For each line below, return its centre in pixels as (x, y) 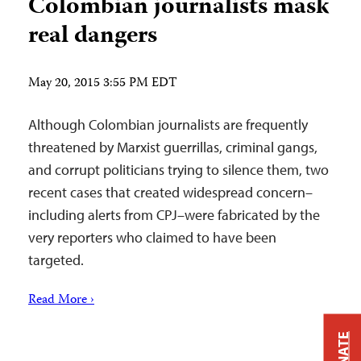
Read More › (61, 301)
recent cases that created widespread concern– (170, 192)
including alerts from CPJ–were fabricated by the (174, 215)
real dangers (93, 37)
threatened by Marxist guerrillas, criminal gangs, (173, 147)
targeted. (56, 260)
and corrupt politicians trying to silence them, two (178, 170)
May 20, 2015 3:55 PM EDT (103, 84)
